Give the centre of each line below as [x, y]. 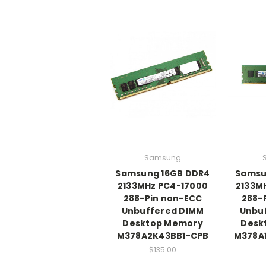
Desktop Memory [163, 223]
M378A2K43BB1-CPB [163, 235]
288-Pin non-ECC [163, 198]
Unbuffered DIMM [163, 210]
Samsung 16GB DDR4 [163, 173]
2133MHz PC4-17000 [163, 186]
